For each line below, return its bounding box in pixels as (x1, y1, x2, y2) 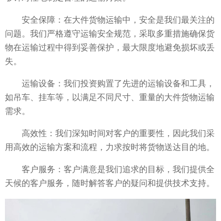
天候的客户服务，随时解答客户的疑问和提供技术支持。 (5, 179, 215, 188)
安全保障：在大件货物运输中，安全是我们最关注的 (5, 15, 215, 25)
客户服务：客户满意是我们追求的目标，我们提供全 (5, 165, 215, 175)
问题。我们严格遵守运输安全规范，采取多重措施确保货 (5, 29, 215, 39)
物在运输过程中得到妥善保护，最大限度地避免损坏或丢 (5, 43, 215, 53)
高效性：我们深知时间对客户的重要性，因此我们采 (5, 129, 215, 139)
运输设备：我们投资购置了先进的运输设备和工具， (5, 79, 215, 89)
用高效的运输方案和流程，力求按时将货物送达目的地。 (5, 143, 215, 152)
